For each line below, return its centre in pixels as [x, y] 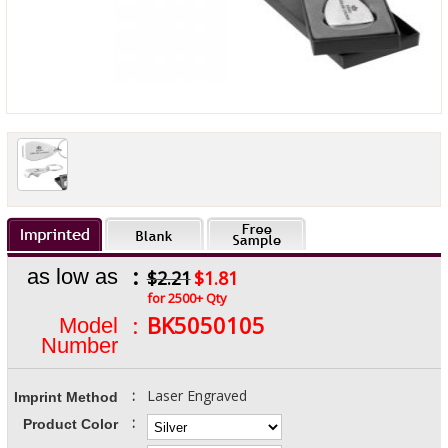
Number [79, 345]
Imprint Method [65, 397]
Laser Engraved [196, 395]
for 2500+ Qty [186, 298]
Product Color [70, 424]
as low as [72, 276]
